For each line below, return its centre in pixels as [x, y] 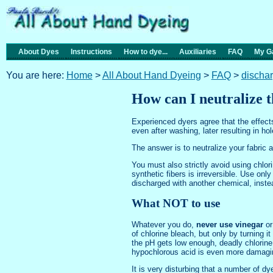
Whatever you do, [164, 224]
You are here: [36, 75]
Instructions [91, 51]
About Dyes [35, 51]
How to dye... [145, 51]
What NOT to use [176, 204]
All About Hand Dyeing [151, 75]
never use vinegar [230, 224]
